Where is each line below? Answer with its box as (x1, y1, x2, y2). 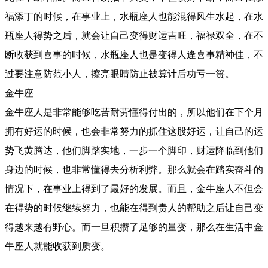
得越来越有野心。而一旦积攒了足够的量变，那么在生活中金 (5, 220, 263, 233)
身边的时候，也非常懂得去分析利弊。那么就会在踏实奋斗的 (5, 163, 263, 176)
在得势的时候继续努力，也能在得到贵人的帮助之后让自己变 (5, 201, 263, 214)
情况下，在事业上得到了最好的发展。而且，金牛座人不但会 (5, 182, 263, 195)
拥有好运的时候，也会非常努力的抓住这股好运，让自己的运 (5, 124, 263, 138)
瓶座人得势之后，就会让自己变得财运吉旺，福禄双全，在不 (5, 29, 263, 42)
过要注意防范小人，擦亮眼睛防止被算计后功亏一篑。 (5, 67, 234, 80)
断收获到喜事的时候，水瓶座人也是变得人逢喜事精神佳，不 (5, 48, 263, 61)
